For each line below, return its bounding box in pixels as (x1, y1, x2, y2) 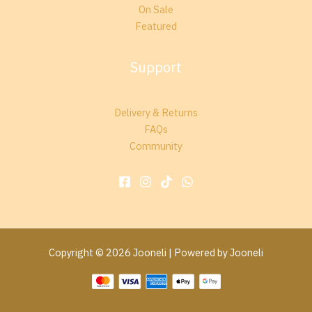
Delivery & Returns (114, 106, 198, 120)
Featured (135, 19, 177, 33)
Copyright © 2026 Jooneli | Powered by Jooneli (49, 245, 263, 259)
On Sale (139, 2, 173, 16)
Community (130, 139, 182, 153)
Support (130, 58, 182, 77)
